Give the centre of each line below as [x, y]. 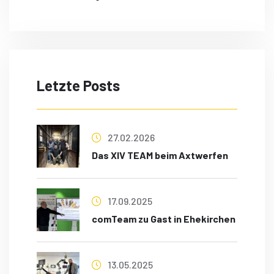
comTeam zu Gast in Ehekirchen [164, 219]
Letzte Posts [78, 86]
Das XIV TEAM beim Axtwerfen [160, 155]
